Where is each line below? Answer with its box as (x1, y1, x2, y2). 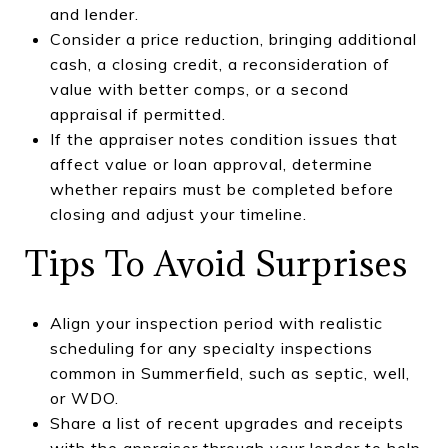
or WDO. (49, 387, 119, 408)
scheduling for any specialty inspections (49, 337, 373, 358)
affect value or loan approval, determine (49, 153, 373, 174)
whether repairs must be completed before (49, 178, 394, 199)
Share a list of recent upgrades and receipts (49, 412, 404, 433)
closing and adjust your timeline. (49, 203, 307, 224)
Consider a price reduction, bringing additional (49, 28, 417, 49)
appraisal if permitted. (49, 103, 226, 124)
